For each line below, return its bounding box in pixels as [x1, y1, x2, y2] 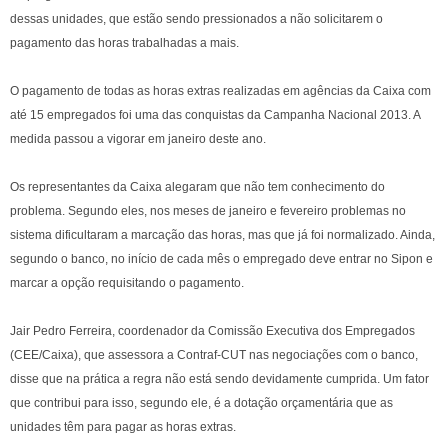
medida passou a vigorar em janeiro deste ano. [10, 132, 266, 146]
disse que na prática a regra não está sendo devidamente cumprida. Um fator [10, 372, 429, 386]
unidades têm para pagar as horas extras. [10, 420, 236, 434]
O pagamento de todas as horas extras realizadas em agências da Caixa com [10, 84, 431, 98]
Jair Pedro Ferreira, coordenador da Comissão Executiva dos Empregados [10, 324, 415, 338]
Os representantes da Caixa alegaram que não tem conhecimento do [10, 180, 385, 194]
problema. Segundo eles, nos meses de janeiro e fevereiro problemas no [10, 204, 406, 218]
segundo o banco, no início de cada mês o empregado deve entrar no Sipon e [10, 252, 433, 266]
